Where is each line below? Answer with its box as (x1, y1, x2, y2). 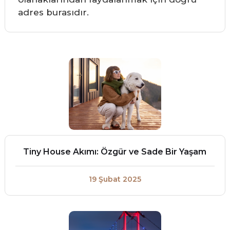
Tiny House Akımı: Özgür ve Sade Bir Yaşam (23, 147, 207, 157)
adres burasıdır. (17, 7, 89, 17)
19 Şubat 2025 (88, 175, 141, 184)
